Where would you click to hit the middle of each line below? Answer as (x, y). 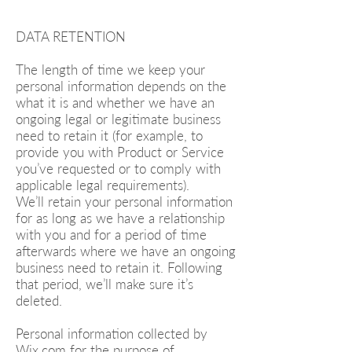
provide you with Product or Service (120, 152)
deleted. (39, 301)
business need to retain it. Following (119, 268)
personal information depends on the (121, 86)
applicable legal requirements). (103, 185)
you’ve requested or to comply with (118, 169)
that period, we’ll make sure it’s (104, 284)
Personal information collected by (112, 334)
